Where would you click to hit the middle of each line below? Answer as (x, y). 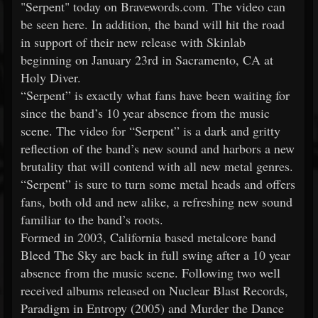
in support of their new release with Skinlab (133, 42)
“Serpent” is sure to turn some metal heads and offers (158, 184)
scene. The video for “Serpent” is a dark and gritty (150, 131)
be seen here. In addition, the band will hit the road (153, 24)
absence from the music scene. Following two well (150, 273)
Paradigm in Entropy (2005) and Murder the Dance (152, 308)
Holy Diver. (51, 77)
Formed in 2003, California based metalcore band (148, 237)
